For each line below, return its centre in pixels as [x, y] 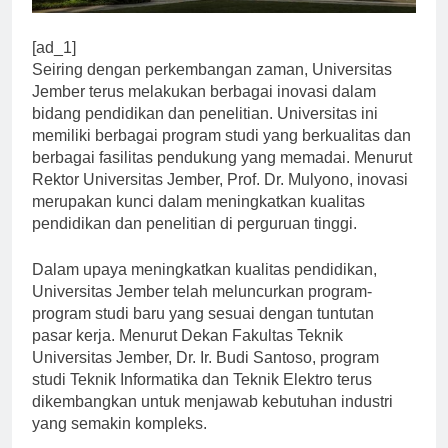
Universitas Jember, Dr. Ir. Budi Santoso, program [205, 375]
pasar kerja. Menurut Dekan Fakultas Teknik [187, 353]
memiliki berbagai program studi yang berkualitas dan [221, 153]
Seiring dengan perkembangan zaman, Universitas [212, 87]
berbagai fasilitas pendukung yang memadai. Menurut [222, 175]
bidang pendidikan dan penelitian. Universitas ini [205, 131]
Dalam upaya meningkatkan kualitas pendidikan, [204, 287]
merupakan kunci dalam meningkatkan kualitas [198, 219]
